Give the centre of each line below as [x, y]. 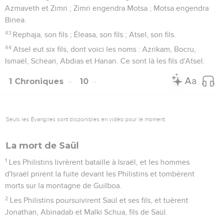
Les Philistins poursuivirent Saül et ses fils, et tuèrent [99, 200]
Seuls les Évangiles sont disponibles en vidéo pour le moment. [86, 119]
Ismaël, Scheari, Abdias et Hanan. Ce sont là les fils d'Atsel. [105, 61]
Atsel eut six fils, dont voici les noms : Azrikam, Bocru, [105, 49]
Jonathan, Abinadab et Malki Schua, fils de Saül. [86, 212]
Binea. [16, 20]
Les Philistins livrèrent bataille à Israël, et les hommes [99, 162]
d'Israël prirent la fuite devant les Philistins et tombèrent [100, 174]
